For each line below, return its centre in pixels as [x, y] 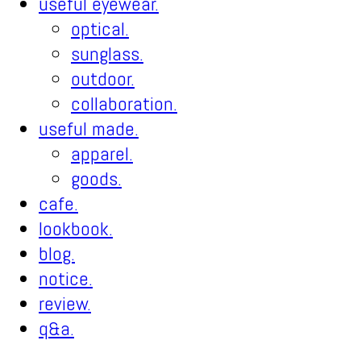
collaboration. [124, 104]
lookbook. [76, 228]
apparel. [102, 154]
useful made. [89, 129]
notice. [66, 278]
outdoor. [103, 79]
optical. [100, 29]
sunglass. [107, 54]
